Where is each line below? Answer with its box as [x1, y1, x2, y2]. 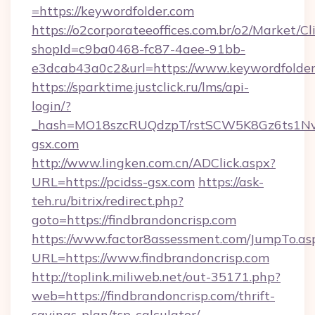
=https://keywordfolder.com [32, 3, 194, 19]
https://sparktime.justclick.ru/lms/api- [32, 79, 249, 95]
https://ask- [198, 174, 264, 190]
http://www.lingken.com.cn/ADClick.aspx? [32, 155, 276, 171]
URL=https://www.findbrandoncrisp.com [32, 250, 269, 266]
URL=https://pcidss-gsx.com [32, 174, 195, 190]
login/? [32, 98, 71, 114]
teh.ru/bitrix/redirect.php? [32, 193, 184, 209]
